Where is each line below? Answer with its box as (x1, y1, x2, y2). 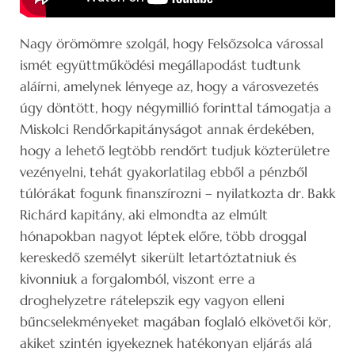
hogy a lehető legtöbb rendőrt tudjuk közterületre (20, 141, 330, 159)
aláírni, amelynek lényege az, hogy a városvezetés (20, 77, 319, 95)
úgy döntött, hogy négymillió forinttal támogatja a (20, 98, 331, 116)
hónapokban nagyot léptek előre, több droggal (20, 227, 307, 245)
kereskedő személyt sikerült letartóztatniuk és (20, 248, 296, 266)
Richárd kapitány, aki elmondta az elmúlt (20, 205, 268, 223)
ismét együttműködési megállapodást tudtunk (20, 55, 300, 74)
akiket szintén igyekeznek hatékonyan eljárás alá (20, 334, 312, 352)
